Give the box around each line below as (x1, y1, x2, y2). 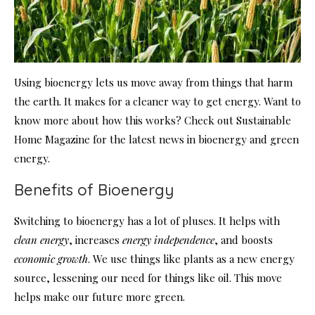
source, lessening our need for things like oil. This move (14, 271, 282, 285)
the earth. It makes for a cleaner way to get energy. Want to (14, 94, 301, 108)
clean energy (14, 233, 69, 247)
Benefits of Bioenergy (14, 180, 174, 200)
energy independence (122, 233, 214, 247)
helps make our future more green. (14, 290, 185, 304)
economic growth (14, 252, 88, 266)
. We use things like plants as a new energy (88, 252, 295, 266)
